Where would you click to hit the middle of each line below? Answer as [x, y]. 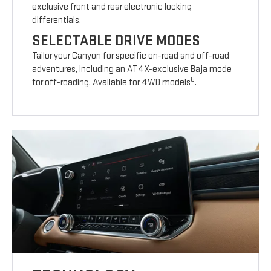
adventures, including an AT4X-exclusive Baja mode [132, 69]
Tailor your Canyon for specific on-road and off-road [131, 56]
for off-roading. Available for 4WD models [112, 82]
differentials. [57, 20]
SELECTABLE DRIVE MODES [116, 41]
